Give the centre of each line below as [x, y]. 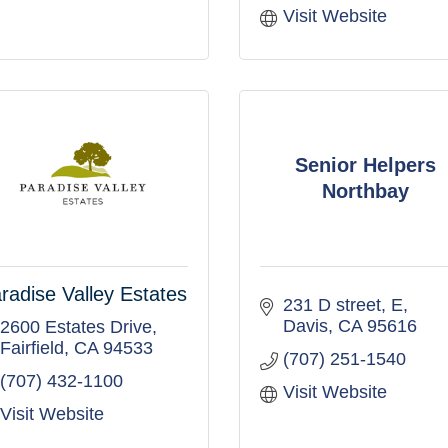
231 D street [331, 305]
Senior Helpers [365, 164]
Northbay [365, 190]
